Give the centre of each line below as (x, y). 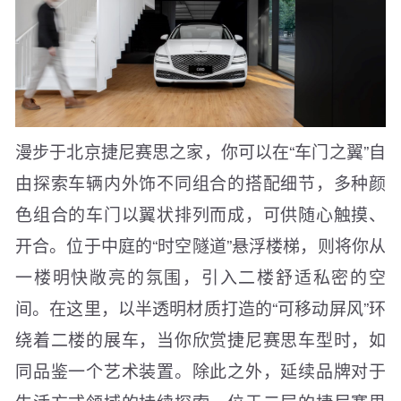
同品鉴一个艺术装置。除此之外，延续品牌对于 (200, 371)
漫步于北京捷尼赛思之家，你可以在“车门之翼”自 (200, 151)
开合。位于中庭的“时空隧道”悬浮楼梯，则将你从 (200, 245)
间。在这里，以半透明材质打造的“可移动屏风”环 (200, 308)
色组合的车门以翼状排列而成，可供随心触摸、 (200, 214)
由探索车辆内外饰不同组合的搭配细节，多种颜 (200, 183)
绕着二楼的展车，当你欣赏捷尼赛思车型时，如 (200, 339)
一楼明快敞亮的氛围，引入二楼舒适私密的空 (200, 277)
